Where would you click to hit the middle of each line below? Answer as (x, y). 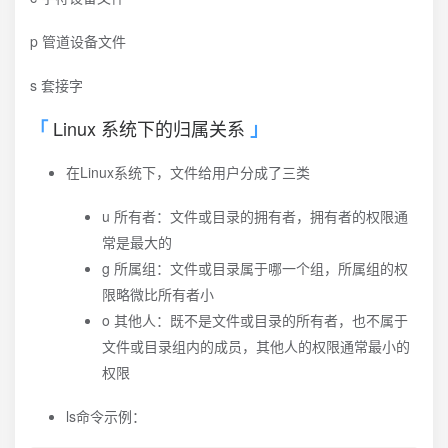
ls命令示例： (106, 416)
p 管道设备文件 (78, 41)
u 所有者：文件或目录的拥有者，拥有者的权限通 (255, 216)
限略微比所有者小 (158, 294)
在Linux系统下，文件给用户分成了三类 (188, 172)
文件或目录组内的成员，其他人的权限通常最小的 (256, 346)
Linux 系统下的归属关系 (149, 128)
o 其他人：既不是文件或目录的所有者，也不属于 (255, 320)
